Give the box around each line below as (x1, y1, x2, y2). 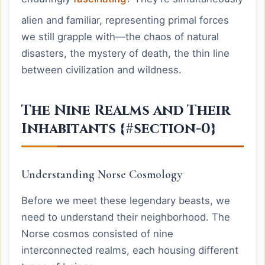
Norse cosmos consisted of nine (21, 228, 173, 240)
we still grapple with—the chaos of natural (21, 31, 219, 43)
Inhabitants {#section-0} (21, 119, 216, 138)
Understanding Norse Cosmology (21, 167, 183, 182)
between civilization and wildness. (21, 64, 182, 76)
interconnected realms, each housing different (21, 244, 238, 256)
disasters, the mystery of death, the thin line (21, 47, 230, 59)
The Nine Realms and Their (21, 101, 230, 120)
